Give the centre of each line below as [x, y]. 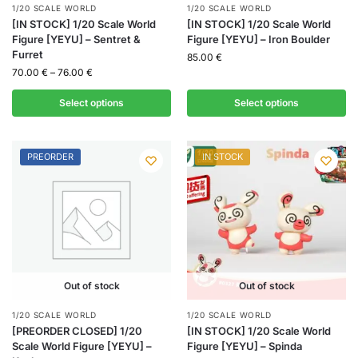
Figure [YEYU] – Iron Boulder [259, 40]
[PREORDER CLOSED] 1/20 [77, 331]
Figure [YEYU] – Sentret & [76, 40]
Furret [28, 55]
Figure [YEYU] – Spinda [245, 346]
